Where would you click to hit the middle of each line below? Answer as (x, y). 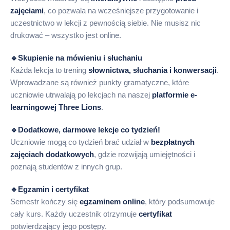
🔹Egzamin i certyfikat (50, 189)
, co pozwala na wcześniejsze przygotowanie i (121, 11)
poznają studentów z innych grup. (66, 167)
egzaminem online (112, 202)
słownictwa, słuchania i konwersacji (152, 70)
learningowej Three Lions (56, 107)
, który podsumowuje (180, 202)
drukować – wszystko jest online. (66, 35)
